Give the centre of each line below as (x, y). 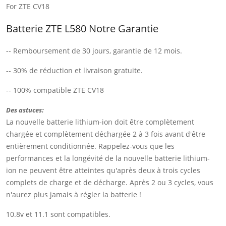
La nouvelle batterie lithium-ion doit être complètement (100, 122)
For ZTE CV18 (28, 6)
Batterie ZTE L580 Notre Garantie (82, 28)
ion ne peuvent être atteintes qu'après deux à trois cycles (103, 170)
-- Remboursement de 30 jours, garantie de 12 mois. (94, 50)
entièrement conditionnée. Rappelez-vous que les (90, 146)
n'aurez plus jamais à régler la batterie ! (74, 194)
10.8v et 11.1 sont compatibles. (58, 214)
